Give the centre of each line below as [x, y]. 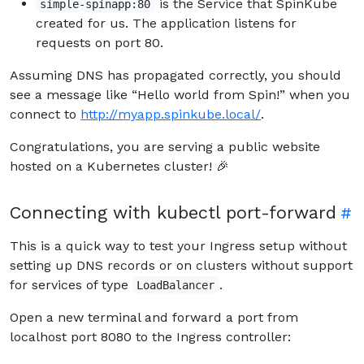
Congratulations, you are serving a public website [165, 146]
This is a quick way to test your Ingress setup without [178, 245]
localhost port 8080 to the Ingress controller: [150, 336]
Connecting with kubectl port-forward [173, 212]
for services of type [71, 284]
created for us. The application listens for [166, 23]
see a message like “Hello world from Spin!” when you [180, 94]
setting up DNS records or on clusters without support [181, 265]
